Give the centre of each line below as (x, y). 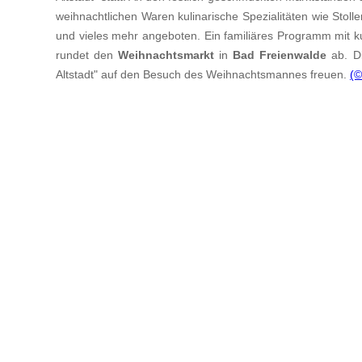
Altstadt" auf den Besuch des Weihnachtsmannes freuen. (203, 74)
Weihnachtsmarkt (166, 55)
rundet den (87, 55)
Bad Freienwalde (280, 55)
